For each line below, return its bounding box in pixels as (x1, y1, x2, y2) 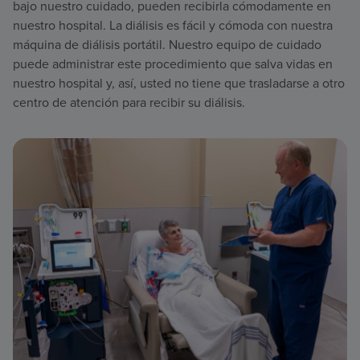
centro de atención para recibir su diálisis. (13, 93, 245, 112)
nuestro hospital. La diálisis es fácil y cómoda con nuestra (13, 16, 333, 35)
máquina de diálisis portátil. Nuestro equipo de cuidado (13, 35, 321, 55)
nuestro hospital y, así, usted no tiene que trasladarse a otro (13, 74, 345, 93)
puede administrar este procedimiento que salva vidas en (13, 55, 333, 74)
